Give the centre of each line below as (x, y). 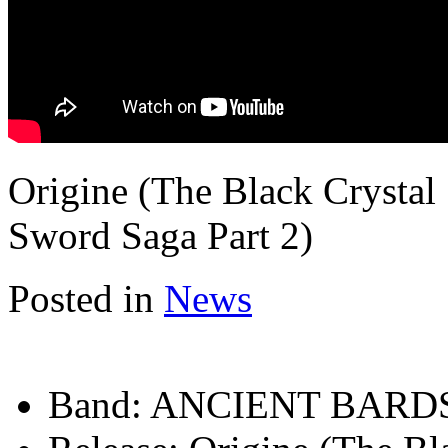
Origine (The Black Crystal (222, 190)
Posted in (81, 298)
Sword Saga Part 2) (160, 235)
